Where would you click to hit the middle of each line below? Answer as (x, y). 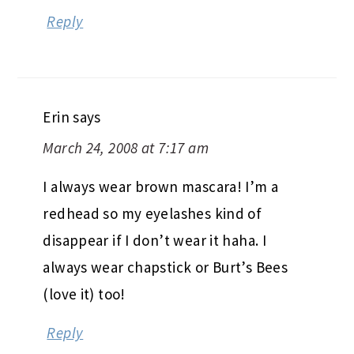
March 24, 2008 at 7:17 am (126, 147)
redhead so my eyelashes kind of (153, 213)
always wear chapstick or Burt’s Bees (166, 267)
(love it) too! (84, 294)
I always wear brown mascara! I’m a (161, 186)
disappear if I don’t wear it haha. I (155, 240)
